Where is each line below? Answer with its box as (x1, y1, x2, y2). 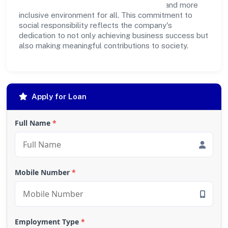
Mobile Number (15, 167, 72, 177)
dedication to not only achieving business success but (19, 31, 208, 40)
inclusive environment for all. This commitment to (19, 11, 192, 19)
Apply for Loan (32, 92, 87, 101)
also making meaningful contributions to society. (19, 41, 188, 50)
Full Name (15, 118, 52, 128)
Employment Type (15, 217, 81, 226)
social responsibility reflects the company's (19, 21, 172, 30)
